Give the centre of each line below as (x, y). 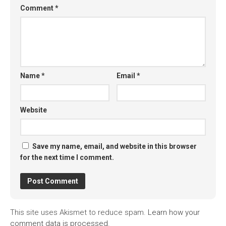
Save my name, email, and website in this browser (115, 146)
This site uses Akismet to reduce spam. (79, 212)
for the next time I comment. (67, 157)
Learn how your (174, 212)
